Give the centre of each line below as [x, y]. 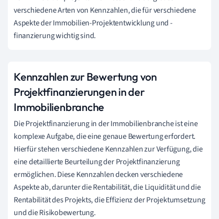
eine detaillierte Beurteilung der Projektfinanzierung [97, 162]
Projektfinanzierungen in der [79, 92]
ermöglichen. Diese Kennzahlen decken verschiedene [99, 174]
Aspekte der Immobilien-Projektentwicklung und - [93, 23]
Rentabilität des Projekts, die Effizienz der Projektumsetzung [109, 200]
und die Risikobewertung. [55, 212]
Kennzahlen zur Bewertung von [85, 77]
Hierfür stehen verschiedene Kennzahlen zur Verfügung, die [108, 149]
